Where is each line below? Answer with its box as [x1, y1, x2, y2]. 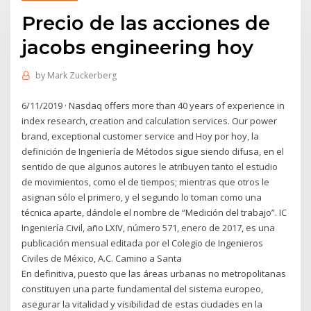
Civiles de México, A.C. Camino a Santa [22, 251, 183, 264]
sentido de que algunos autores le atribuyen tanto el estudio [22, 160, 278, 173]
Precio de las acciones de [22, 10, 271, 35]
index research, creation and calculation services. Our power [22, 114, 278, 127]
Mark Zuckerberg [47, 69, 117, 82]
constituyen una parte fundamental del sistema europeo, [22, 282, 264, 295]
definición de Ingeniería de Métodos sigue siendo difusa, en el [22, 144, 285, 158]
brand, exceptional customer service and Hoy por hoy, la [22, 129, 260, 142]
